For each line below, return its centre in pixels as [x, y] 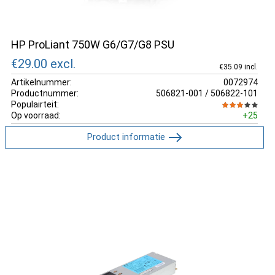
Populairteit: [35, 104]
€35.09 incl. [238, 67]
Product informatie [126, 137]
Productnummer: [45, 93]
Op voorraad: [36, 115]
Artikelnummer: [41, 82]
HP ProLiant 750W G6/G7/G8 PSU [93, 45]
